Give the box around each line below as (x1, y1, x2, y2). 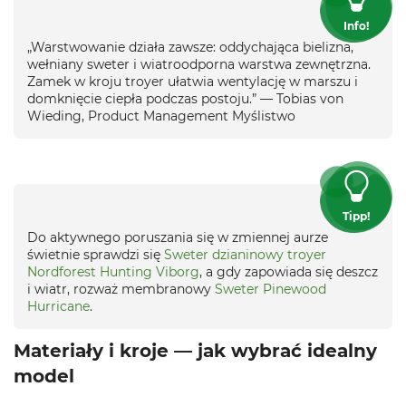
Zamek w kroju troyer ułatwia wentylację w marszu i (27, 73, 358, 90)
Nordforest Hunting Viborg (27, 264, 199, 280)
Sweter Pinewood (215, 281, 326, 297)
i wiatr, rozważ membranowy (27, 281, 215, 297)
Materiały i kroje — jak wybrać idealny (14, 340, 377, 362)
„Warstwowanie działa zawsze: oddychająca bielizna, (27, 39, 353, 55)
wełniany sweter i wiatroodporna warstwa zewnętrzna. (27, 56, 371, 72)
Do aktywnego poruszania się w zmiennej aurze (27, 229, 328, 246)
